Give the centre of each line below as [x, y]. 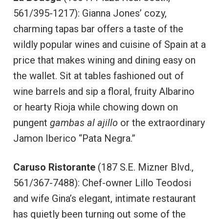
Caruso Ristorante [54, 167]
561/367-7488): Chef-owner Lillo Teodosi [102, 183]
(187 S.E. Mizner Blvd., [144, 167]
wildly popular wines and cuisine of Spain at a [109, 44]
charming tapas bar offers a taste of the [98, 29]
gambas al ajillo [84, 123]
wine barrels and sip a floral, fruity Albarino [104, 91]
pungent [31, 123]
